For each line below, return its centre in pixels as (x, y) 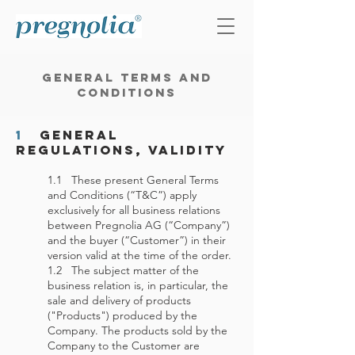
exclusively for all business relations (134, 210)
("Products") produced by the (122, 315)
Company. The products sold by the (137, 330)
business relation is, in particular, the (138, 285)
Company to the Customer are (124, 345)
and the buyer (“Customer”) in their (137, 240)
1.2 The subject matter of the (123, 270)
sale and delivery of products (119, 300)
